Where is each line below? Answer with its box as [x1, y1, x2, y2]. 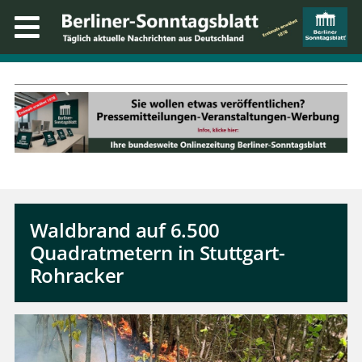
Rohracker [29, 262, 124, 289]
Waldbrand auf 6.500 [29, 217, 221, 244]
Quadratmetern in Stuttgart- [29, 239, 285, 267]
